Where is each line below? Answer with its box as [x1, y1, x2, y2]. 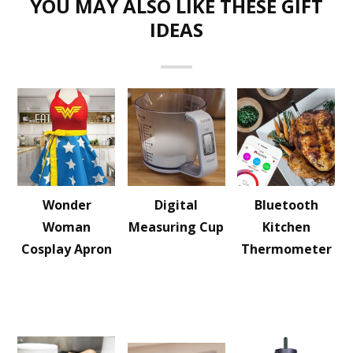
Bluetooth [254, 196, 318, 214]
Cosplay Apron [21, 240, 113, 258]
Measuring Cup [128, 218, 225, 236]
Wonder [42, 196, 91, 214]
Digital [154, 196, 199, 214]
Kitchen [262, 218, 310, 236]
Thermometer [240, 240, 332, 258]
